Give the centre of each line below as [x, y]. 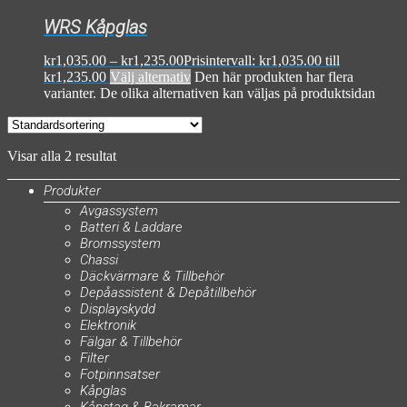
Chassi [99, 260]
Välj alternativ [150, 77]
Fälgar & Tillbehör [131, 342]
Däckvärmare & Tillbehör [152, 277]
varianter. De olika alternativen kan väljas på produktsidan [209, 94]
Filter [94, 358]
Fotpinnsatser [120, 375]
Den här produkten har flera [274, 77]
